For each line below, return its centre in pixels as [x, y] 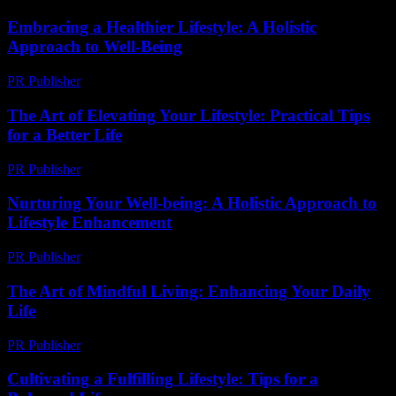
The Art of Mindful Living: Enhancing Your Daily [189, 291]
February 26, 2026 [140, 345]
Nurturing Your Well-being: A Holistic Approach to [192, 203]
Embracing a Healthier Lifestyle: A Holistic [162, 27]
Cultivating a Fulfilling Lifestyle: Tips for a [163, 379]
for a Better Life [65, 134]
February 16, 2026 [140, 169]
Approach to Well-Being [95, 47]
